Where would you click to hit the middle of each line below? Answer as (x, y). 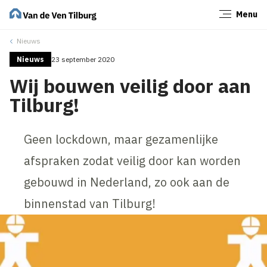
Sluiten (238, 18)
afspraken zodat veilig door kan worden (133, 160)
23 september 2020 (83, 59)
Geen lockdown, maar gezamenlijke (121, 139)
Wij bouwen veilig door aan (131, 86)
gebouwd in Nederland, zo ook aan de (127, 182)
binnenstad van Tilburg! (90, 203)
